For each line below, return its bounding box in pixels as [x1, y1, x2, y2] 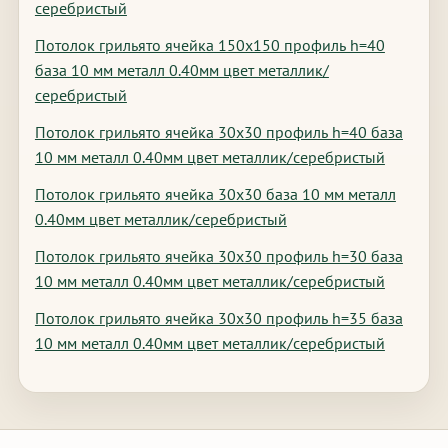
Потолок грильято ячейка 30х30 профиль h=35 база [34, 308, 403, 328]
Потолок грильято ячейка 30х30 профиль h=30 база [34, 246, 403, 266]
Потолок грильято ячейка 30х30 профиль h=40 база [34, 122, 403, 142]
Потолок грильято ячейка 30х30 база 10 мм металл [34, 184, 396, 204]
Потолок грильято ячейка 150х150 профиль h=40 [34, 35, 385, 55]
